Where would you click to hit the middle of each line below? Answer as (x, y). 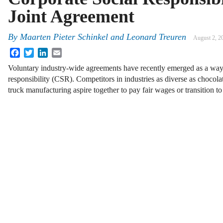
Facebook (35, 52)
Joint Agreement (71, 16)
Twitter (45, 52)
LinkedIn (62, 52)
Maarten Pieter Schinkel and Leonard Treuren (103, 37)
